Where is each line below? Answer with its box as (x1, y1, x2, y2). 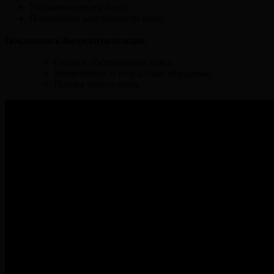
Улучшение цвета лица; (29, 1, 127, 12)
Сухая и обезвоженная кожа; (54, 56, 172, 67)
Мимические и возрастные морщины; (54, 67, 212, 78)
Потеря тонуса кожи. (54, 78, 141, 89)
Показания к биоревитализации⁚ (5, 35, 147, 46)
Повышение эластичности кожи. (29, 12, 166, 23)
